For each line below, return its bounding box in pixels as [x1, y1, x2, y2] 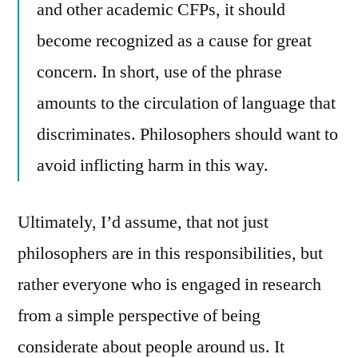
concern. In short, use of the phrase [37, 61, 282, 84]
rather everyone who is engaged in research [18, 273, 321, 296]
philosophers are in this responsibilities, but [18, 242, 323, 265]
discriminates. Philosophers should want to [37, 123, 338, 146]
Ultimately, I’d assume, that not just [18, 211, 268, 234]
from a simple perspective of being [18, 304, 261, 328]
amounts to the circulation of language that [37, 92, 336, 115]
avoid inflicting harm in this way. [37, 154, 268, 177]
